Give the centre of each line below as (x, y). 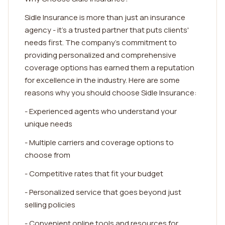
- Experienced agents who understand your (101, 111)
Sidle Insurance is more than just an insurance (105, 17)
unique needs (48, 124)
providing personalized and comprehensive (100, 55)
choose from (47, 155)
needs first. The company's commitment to (101, 42)
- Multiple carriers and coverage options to (99, 142)
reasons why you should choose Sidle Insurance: (111, 93)
